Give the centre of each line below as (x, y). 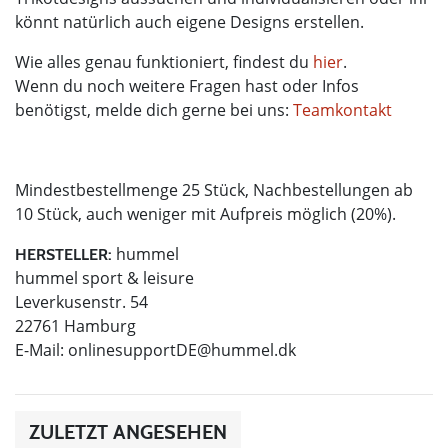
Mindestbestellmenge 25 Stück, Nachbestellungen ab (214, 189)
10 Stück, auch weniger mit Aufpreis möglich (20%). (205, 213)
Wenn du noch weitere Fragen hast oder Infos (187, 85)
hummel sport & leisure (104, 277)
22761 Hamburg (75, 325)
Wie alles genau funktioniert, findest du (164, 61)
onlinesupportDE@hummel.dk (182, 349)
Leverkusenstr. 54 (81, 301)
